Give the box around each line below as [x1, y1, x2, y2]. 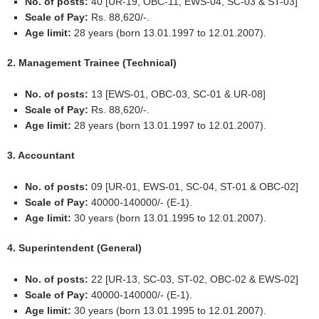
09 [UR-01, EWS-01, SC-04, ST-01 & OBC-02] [88, 181, 299, 193]
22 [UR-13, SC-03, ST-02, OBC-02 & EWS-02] [88, 273, 299, 286]
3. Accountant [7, 150, 75, 162]
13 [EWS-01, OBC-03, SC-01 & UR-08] [91, 88, 266, 100]
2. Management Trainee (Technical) [7, 57, 177, 69]
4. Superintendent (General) [7, 242, 142, 254]
